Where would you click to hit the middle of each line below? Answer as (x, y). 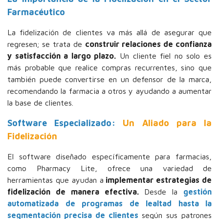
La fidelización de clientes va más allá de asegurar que (109, 32)
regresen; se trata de (46, 44)
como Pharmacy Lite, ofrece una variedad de (109, 168)
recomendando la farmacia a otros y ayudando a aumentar (109, 91)
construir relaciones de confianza (148, 44)
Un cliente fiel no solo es (164, 56)
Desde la (161, 192)
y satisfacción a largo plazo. (62, 56)
